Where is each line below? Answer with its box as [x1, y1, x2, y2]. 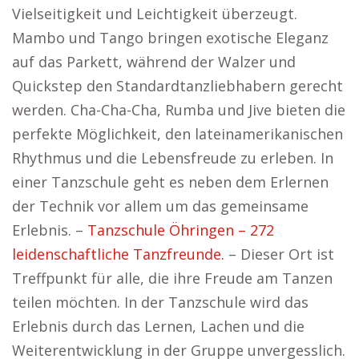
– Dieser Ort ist [224, 244, 334, 264]
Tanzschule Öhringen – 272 [87, 220, 274, 240]
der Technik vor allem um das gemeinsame [12, 196, 309, 216]
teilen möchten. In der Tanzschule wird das [12, 292, 309, 312]
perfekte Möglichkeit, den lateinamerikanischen [12, 124, 343, 143]
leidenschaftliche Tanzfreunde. [12, 244, 224, 264]
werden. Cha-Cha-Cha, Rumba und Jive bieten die [12, 100, 345, 119]
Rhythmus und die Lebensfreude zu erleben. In [12, 148, 333, 167]
